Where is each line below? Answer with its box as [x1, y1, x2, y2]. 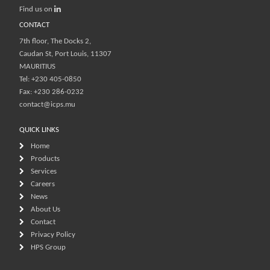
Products [31, 154, 60, 163]
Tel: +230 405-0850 [19, 75, 81, 83]
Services [31, 167, 57, 175]
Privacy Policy [31, 230, 75, 239]
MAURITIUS [19, 62, 55, 71]
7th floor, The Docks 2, [19, 37, 91, 45]
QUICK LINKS [19, 125, 59, 134]
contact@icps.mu [19, 100, 75, 108]
